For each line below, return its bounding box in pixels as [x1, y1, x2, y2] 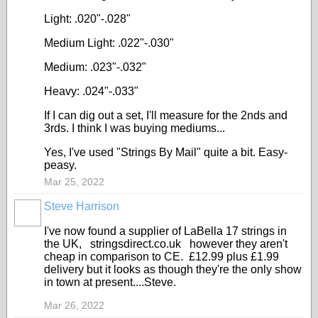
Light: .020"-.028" [44, 13, 131, 25]
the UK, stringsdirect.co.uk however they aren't [44, 238, 287, 250]
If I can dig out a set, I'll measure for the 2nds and [44, 109, 287, 121]
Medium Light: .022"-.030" [44, 37, 174, 49]
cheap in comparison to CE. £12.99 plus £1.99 [44, 251, 279, 263]
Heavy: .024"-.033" [44, 85, 138, 97]
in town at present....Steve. [44, 276, 176, 288]
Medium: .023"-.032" [44, 61, 146, 73]
